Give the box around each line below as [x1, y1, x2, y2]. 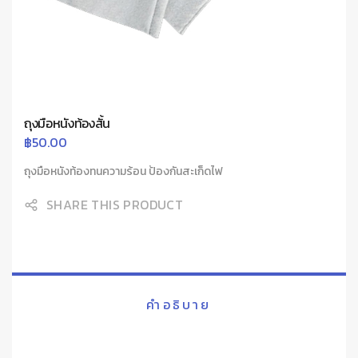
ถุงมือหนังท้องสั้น [24, 113, 111, 133]
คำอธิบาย [146, 295, 212, 315]
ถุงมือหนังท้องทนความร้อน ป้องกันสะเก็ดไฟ [24, 163, 223, 181]
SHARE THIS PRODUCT [46, 194, 184, 214]
